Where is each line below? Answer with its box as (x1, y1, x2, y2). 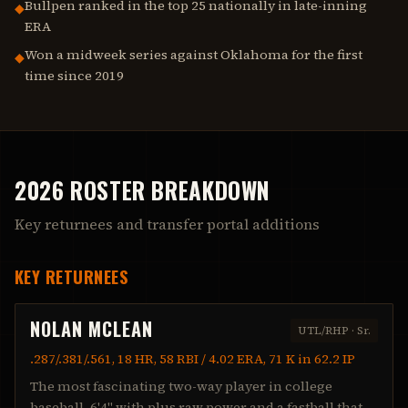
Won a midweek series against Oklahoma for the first (25, 46, 362, 64)
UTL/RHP (298, 322, 349, 338)
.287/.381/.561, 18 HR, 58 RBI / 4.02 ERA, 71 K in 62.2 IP (30, 350, 355, 368)
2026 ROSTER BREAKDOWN (15, 173, 271, 207)
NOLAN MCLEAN (30, 315, 153, 342)
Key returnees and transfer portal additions (15, 214, 320, 234)
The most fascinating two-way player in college (30, 377, 332, 395)
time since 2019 (25, 66, 124, 85)
